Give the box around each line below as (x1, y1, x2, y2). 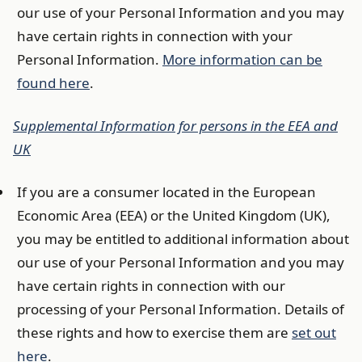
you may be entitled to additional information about (17, 229, 349, 248)
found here (17, 74, 90, 92)
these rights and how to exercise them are (17, 323, 292, 342)
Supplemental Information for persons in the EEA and (13, 116, 338, 135)
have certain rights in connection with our (17, 276, 285, 295)
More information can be (162, 50, 322, 69)
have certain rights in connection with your (17, 27, 293, 45)
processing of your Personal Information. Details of (17, 300, 344, 318)
